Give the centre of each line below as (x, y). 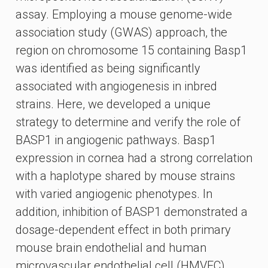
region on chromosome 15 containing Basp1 (131, 50)
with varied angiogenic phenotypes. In (114, 194)
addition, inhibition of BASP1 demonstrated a (132, 212)
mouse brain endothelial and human (111, 248)
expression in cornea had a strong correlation (134, 158)
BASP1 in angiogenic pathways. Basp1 (116, 140)
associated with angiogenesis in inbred (116, 86)
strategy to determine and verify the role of (128, 122)
